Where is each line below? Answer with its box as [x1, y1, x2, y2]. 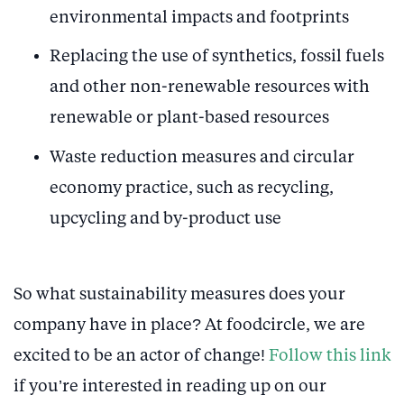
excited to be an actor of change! [14, 346, 269, 364]
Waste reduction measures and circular [50, 148, 354, 166]
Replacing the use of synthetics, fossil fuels [50, 48, 384, 66]
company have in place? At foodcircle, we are [14, 316, 365, 334]
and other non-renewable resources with [50, 78, 370, 96]
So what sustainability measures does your [14, 285, 345, 303]
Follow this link [269, 346, 390, 364]
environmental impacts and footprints [50, 8, 349, 26]
